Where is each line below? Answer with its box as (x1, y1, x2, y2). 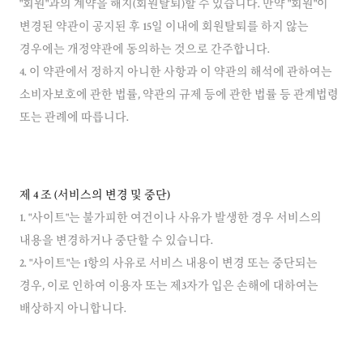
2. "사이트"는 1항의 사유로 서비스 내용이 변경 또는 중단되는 (19, 258, 318, 270)
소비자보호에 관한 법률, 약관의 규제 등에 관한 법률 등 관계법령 (19, 90, 339, 101)
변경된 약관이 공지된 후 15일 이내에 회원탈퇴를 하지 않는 (19, 22, 309, 33)
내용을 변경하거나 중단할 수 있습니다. (19, 236, 213, 247)
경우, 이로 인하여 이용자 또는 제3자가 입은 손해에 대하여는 (19, 281, 318, 293)
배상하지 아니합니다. (19, 304, 126, 315)
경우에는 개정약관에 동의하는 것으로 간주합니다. (19, 45, 270, 56)
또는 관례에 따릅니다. (19, 113, 129, 124)
